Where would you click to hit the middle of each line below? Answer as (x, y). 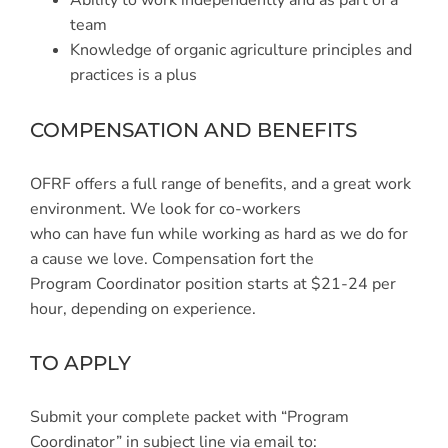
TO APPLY (80, 363)
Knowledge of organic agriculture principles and (241, 50)
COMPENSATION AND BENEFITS (193, 130)
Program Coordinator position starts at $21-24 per (213, 283)
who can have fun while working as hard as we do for (219, 233)
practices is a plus (133, 75)
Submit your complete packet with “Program (189, 416)
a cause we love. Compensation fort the (172, 258)
